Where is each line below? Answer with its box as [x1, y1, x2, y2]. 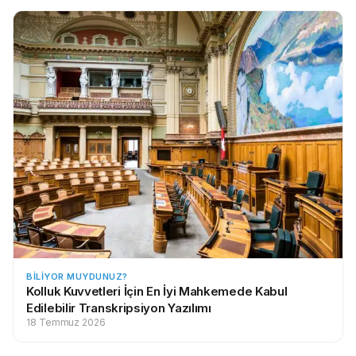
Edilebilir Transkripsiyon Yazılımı [26, 300, 211, 315]
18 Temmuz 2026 [26, 315, 106, 328]
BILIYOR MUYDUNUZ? [26, 270, 128, 282]
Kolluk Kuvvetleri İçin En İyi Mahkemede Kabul [26, 283, 288, 299]
